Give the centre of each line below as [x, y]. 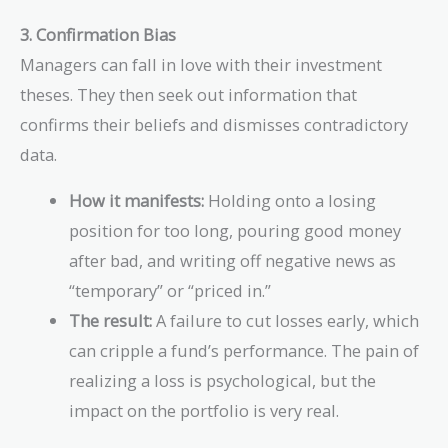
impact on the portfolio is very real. [204, 410]
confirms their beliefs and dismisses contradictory [214, 124]
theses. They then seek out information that [188, 94]
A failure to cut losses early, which [286, 320]
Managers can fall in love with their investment [201, 64]
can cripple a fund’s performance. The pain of [244, 350]
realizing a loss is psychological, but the [223, 380]
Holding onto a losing [290, 200]
